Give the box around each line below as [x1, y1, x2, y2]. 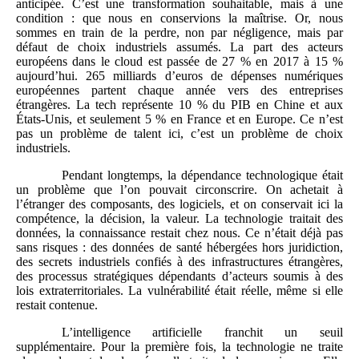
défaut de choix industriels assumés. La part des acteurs [16, 40, 343, 54]
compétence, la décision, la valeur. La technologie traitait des [16, 212, 343, 226]
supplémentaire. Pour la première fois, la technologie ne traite [16, 340, 343, 354]
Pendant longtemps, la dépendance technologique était [61, 168, 343, 183]
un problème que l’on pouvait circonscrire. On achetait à [16, 183, 343, 197]
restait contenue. [16, 298, 98, 313]
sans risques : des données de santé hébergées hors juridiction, [16, 240, 343, 255]
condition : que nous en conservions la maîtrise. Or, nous [16, 11, 343, 26]
